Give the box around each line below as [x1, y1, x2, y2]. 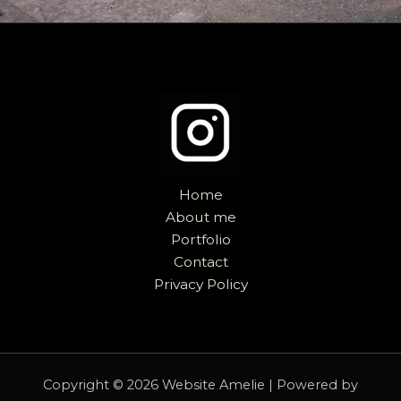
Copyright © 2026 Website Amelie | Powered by [43, 376, 358, 393]
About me [165, 209, 236, 226]
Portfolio [170, 231, 231, 249]
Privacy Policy [153, 276, 248, 294]
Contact [173, 253, 228, 271]
